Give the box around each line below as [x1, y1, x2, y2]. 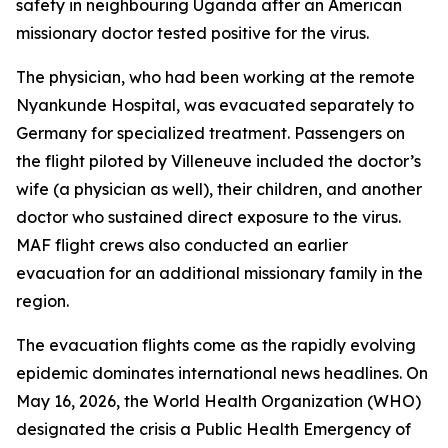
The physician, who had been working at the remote [16, 67, 415, 87]
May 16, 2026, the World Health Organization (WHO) [16, 391, 421, 411]
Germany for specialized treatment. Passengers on [16, 123, 405, 143]
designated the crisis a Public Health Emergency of [16, 419, 411, 439]
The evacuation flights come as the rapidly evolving [16, 335, 416, 355]
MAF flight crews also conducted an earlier [16, 235, 348, 255]
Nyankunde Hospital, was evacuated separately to [16, 95, 414, 115]
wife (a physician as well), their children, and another [16, 179, 422, 199]
